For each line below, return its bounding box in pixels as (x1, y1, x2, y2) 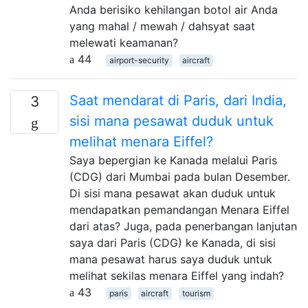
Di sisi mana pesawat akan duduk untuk (69, 186, 276, 200)
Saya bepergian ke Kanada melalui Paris (69, 153, 277, 167)
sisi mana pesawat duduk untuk (69, 112, 274, 129)
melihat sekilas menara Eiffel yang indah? (69, 268, 284, 283)
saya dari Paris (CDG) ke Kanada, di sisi (69, 235, 276, 250)
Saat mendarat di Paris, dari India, (69, 91, 287, 109)
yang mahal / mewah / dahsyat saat (69, 19, 255, 33)
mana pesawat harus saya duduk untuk (69, 252, 272, 266)
